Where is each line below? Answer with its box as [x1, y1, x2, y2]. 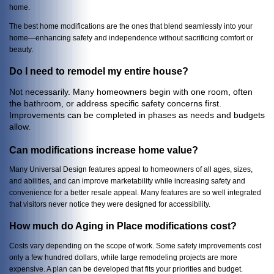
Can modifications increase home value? [9, 144, 198, 155]
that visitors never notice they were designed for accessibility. [9, 200, 210, 209]
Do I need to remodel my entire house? [9, 65, 188, 76]
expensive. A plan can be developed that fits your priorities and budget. [9, 264, 243, 273]
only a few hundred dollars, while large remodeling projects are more [9, 253, 237, 261]
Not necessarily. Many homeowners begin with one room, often [9, 86, 253, 97]
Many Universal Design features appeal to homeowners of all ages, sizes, [9, 165, 253, 174]
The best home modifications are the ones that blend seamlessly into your [9, 22, 253, 31]
